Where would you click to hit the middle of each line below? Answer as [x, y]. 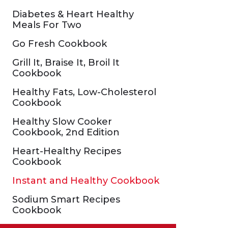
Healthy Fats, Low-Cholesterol [84, 92]
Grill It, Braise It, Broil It [66, 63]
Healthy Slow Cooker [62, 122]
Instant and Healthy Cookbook [86, 181]
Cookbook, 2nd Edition [66, 132]
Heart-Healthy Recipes [67, 151]
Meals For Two [47, 25]
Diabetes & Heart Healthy [73, 14]
